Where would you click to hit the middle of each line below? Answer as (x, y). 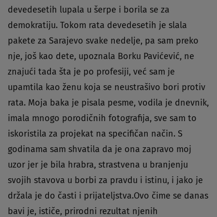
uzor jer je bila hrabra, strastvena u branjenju (98, 165)
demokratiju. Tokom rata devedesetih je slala (97, 25)
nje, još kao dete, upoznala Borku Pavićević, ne (101, 56)
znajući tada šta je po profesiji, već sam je (91, 72)
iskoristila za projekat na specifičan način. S (95, 134)
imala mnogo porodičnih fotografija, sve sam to (102, 118)
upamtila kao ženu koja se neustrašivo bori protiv (107, 87)
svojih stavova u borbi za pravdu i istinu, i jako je (105, 180)
